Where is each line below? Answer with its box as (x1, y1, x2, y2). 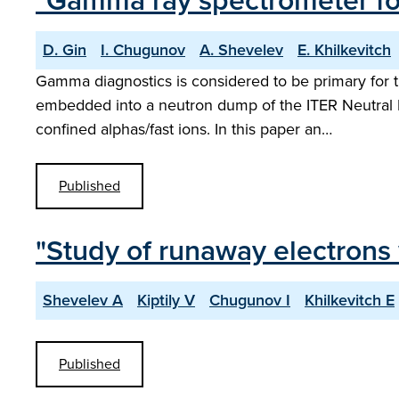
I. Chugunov (101, 38, 185, 61)
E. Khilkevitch (297, 38, 391, 61)
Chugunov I (209, 289, 290, 312)
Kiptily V (137, 289, 195, 312)
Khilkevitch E (305, 289, 395, 312)
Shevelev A (43, 289, 123, 312)
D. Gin (43, 38, 86, 61)
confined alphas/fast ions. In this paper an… (36, 118, 332, 141)
